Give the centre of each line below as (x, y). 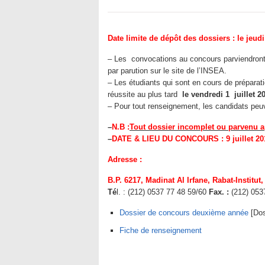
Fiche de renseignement (161, 231)
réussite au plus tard (145, 95)
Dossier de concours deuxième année (184, 213)
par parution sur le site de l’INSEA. (167, 71)
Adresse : (125, 160)
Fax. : (219, 192)
